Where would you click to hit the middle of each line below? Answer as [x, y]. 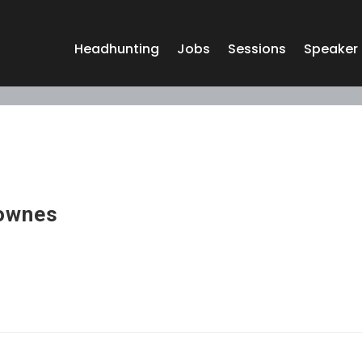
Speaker [330, 49]
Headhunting [116, 49]
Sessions [257, 49]
